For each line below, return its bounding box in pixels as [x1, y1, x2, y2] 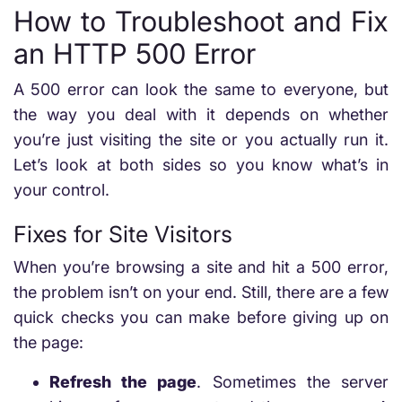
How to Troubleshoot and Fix [13, 4, 389, 38]
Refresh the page [49, 372, 197, 391]
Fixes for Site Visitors [13, 221, 232, 248]
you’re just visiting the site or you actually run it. [13, 130, 389, 149]
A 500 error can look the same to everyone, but [13, 80, 389, 99]
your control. [13, 180, 109, 199]
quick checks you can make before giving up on [13, 308, 389, 327]
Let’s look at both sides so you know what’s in [13, 155, 389, 174]
